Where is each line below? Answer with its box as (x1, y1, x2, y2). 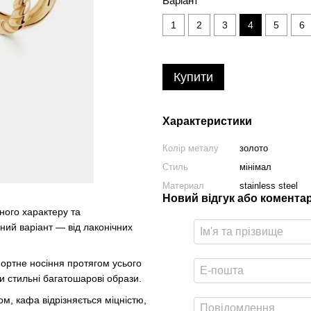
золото (239, 143, 268, 153)
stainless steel (239, 180, 298, 191)
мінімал (239, 162, 271, 172)
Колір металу (162, 143, 219, 153)
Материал (162, 180, 204, 191)
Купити (174, 70, 213, 84)
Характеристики (162, 115, 252, 127)
